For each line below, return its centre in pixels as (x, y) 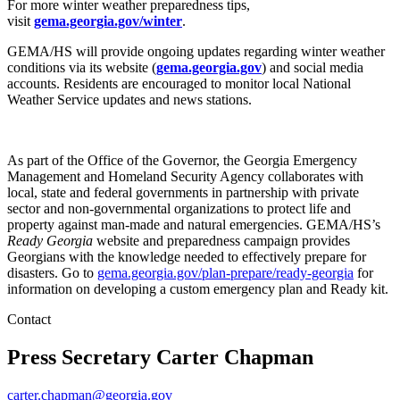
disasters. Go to (52, 273)
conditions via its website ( (82, 68)
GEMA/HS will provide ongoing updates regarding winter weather (196, 52)
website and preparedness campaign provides (221, 241)
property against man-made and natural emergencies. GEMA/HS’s (194, 225)
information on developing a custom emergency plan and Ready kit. (198, 289)
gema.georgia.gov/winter (108, 21)
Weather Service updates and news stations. (131, 100)
